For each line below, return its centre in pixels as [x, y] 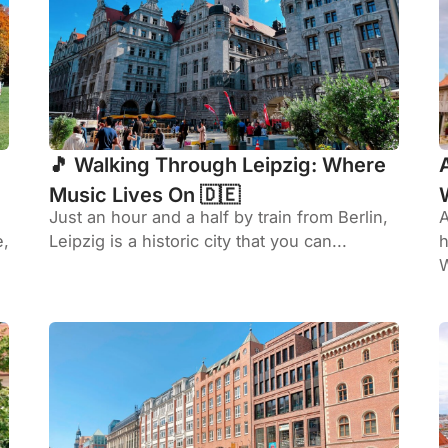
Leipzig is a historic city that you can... [198, 241]
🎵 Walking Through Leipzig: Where [217, 165]
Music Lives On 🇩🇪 [144, 195]
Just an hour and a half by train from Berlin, [218, 217]
